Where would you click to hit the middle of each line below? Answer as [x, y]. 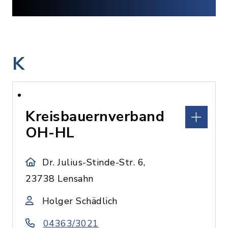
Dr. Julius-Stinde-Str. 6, [94, 162]
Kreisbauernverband [95, 117]
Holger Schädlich [80, 201]
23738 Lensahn [60, 179]
